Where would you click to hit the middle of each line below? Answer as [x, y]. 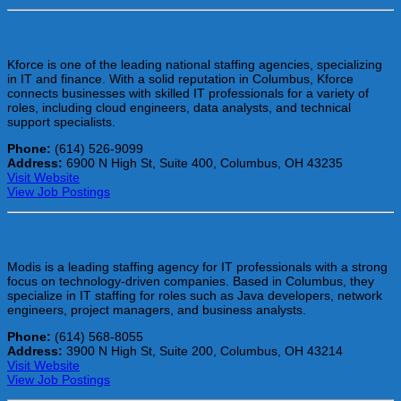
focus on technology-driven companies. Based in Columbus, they [191, 281]
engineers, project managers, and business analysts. [157, 309]
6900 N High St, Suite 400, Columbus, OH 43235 [203, 163]
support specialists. [61, 122]
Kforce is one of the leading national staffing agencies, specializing [195, 65]
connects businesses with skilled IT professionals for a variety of [188, 94]
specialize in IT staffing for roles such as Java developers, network [195, 295]
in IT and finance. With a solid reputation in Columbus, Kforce [180, 79]
